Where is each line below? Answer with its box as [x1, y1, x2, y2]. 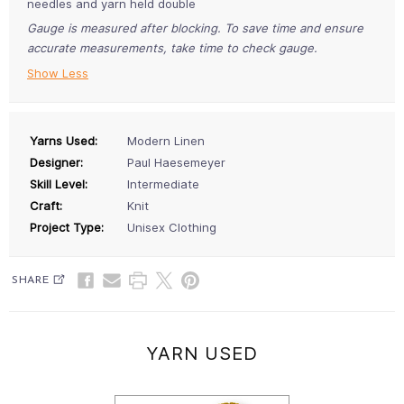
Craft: [30, 197, 62, 213]
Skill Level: [30, 176, 87, 191]
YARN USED [146, 342, 258, 364]
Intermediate [127, 176, 199, 191]
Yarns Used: [30, 133, 97, 148]
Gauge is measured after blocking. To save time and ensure [27, 20, 363, 35]
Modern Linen [127, 133, 205, 148]
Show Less [27, 65, 88, 80]
